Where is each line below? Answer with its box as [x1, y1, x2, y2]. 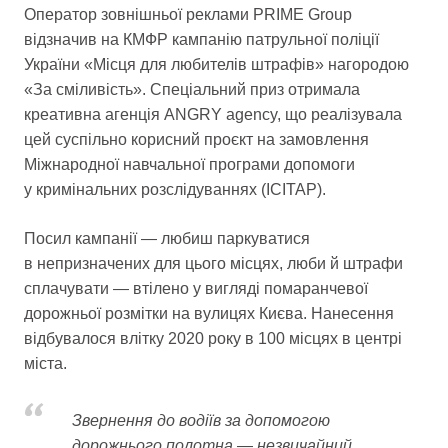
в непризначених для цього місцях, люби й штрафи [24, 254, 403, 272]
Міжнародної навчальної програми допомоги [24, 155, 355, 173]
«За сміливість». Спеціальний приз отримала [24, 80, 360, 98]
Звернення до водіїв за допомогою [72, 411, 330, 429]
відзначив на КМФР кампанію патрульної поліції [24, 30, 379, 48]
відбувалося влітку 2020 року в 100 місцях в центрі [24, 329, 402, 347]
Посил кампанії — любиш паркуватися [24, 229, 310, 247]
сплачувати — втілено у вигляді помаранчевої [24, 279, 368, 297]
